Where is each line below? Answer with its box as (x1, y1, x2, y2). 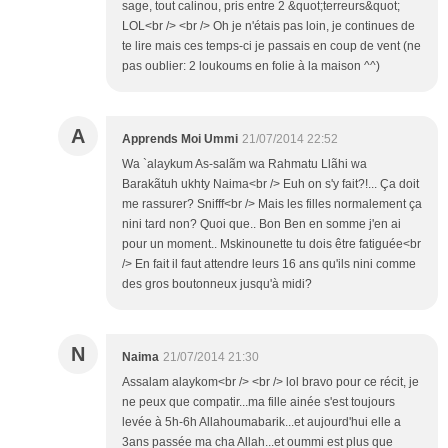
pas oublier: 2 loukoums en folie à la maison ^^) (122, 59, 380, 74)
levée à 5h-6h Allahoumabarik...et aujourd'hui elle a (122, 415, 401, 430)
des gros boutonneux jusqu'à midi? (122, 277, 312, 292)
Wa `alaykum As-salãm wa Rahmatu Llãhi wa (122, 157, 367, 172)
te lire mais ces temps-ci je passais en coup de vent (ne (122, 39, 421, 54)
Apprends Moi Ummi (122, 132, 238, 147)
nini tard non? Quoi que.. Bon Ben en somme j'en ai (122, 217, 401, 232)
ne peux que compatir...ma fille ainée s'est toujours (122, 395, 395, 410)
